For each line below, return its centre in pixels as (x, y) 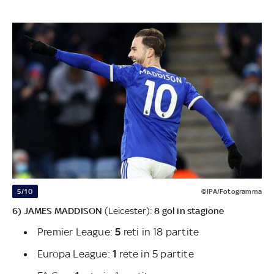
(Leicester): (128, 210)
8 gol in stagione (188, 210)
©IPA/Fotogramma (231, 191)
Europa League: (75, 254)
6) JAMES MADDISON (57, 210)
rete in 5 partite (155, 254)
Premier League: (76, 231)
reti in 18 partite (160, 231)
